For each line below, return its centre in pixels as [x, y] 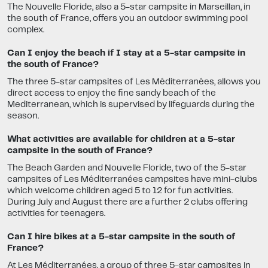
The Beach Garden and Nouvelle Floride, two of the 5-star [127, 168]
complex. [26, 30]
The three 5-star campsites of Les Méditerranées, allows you [134, 82]
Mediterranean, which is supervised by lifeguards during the [131, 105]
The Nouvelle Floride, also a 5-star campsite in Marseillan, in [129, 7]
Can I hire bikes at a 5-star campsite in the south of [121, 237]
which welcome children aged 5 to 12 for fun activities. [120, 191]
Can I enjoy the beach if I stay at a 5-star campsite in [126, 54]
